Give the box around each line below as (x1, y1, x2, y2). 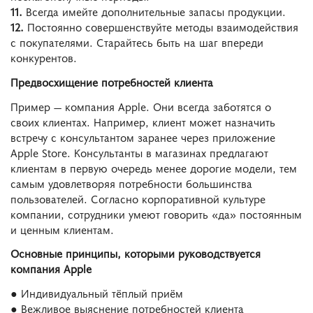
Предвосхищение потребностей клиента (10, 73, 213, 89)
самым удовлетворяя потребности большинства (10, 175, 252, 191)
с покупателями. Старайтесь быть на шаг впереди (10, 34, 263, 50)
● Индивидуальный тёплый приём (10, 285, 183, 301)
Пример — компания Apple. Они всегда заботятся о (10, 98, 271, 114)
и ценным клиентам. (10, 221, 114, 237)
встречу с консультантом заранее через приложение (10, 129, 275, 145)
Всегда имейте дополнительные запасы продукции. (22, 3, 286, 19)
